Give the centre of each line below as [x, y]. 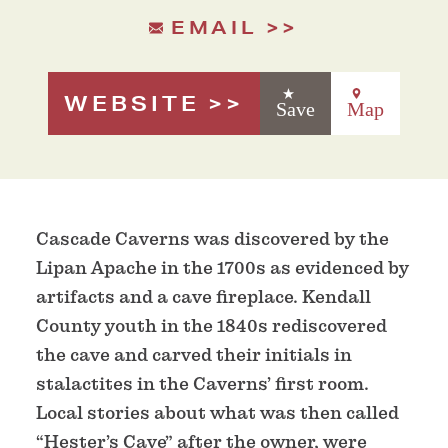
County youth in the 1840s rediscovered [211, 325]
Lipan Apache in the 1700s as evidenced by [222, 267]
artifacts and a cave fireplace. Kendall [203, 296]
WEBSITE [132, 103]
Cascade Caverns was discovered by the [212, 238]
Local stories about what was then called [217, 412]
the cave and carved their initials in [194, 354]
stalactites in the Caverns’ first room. [202, 383]
